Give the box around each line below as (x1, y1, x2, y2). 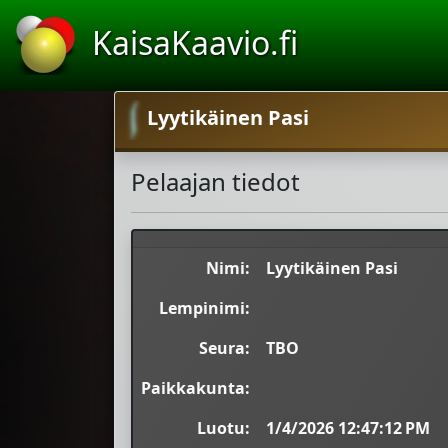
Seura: (199, 337, 250, 360)
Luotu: (197, 417, 250, 440)
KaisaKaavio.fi (92, 21, 298, 65)
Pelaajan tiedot (131, 165, 300, 199)
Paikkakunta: (141, 377, 250, 400)
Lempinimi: (159, 297, 250, 320)
